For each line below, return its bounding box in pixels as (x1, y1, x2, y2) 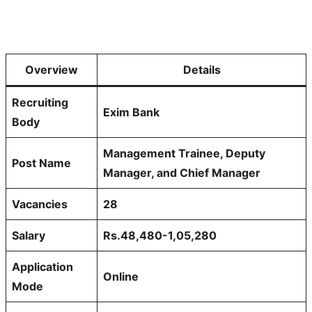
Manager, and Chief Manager (103, 165, 260, 180)
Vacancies (12, 196, 68, 211)
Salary (12, 228, 45, 242)
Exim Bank (103, 104, 159, 119)
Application (12, 259, 73, 274)
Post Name (12, 155, 71, 170)
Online (103, 269, 139, 283)
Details (182, 62, 221, 77)
